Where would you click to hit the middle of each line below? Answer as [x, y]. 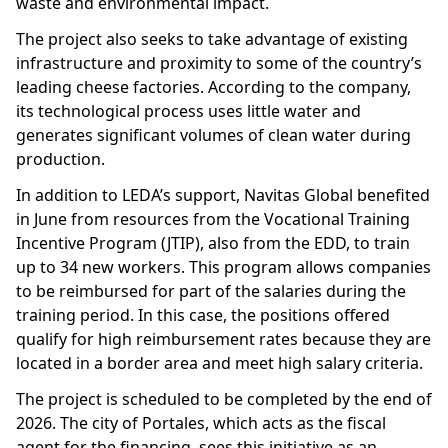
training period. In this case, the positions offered [203, 315]
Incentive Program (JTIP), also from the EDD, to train [213, 243]
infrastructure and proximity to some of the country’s [219, 63]
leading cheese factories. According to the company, [213, 87]
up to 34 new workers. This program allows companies [223, 267]
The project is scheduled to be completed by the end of [224, 399]
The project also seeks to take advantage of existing [212, 39]
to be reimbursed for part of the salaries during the [211, 291]
